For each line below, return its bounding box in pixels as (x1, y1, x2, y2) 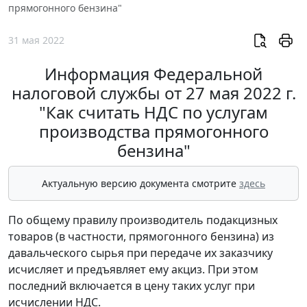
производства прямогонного (38, 120, 269, 143)
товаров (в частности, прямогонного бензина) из (8, 229, 274, 245)
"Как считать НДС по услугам (39, 101, 268, 124)
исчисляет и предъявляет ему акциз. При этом (8, 262, 258, 278)
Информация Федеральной (45, 62, 262, 86)
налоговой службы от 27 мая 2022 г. (11, 82, 296, 105)
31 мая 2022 (8, 34, 64, 47)
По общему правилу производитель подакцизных (8, 212, 278, 228)
